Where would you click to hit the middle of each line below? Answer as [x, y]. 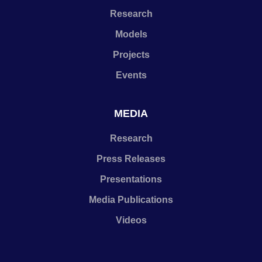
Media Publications [131, 200]
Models [131, 34]
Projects [131, 55]
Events [131, 75]
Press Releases [131, 159]
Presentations [131, 179]
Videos [131, 220]
